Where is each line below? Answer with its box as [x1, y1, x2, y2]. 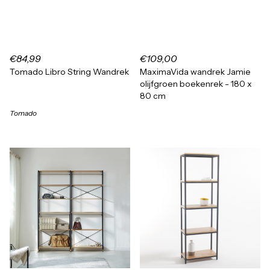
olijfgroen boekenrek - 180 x [140, 78, 252, 89]
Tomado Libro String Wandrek [10, 66, 129, 77]
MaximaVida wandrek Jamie [140, 66, 251, 77]
